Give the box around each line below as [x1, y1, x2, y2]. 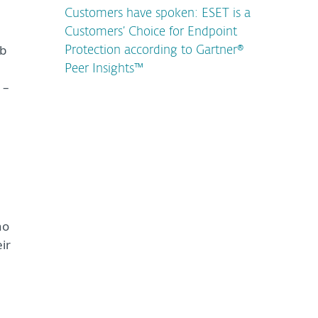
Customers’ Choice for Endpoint [65, 26, 237, 38]
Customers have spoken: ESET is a [65, 8, 251, 20]
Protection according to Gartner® [65, 45, 243, 57]
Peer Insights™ [65, 63, 143, 75]
